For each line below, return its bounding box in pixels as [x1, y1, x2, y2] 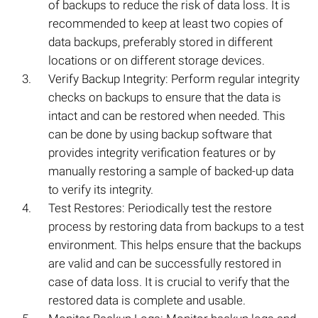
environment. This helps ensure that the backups [48, 238, 302, 253]
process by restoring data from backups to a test [48, 219, 304, 234]
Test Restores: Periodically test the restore [48, 201, 272, 216]
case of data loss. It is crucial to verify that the [48, 275, 290, 290]
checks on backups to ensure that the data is [48, 90, 281, 105]
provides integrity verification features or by [48, 146, 275, 160]
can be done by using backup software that [48, 127, 272, 142]
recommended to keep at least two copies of [48, 16, 283, 31]
